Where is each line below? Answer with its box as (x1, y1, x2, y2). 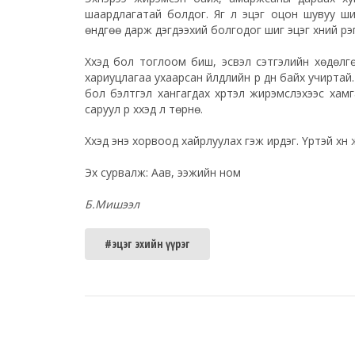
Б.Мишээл (85, 196, 139, 212)
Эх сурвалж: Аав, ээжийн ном (85, 164, 241, 180)
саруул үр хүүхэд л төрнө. (85, 101, 203, 116)
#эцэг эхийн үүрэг (105, 235, 190, 251)
